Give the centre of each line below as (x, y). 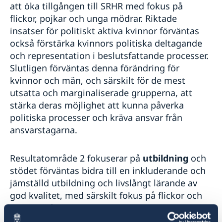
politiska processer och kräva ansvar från (96, 117)
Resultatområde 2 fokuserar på (76, 158)
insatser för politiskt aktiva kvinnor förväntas (105, 30)
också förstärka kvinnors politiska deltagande (106, 43)
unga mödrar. (38, 207)
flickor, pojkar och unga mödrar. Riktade (93, 18)
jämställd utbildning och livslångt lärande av (104, 183)
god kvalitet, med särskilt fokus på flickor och (106, 195)
